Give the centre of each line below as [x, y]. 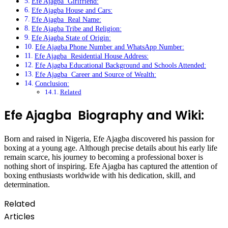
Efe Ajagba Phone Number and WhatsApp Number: [109, 47]
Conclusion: [52, 84]
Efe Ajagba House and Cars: [72, 10]
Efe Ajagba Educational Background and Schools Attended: [120, 65]
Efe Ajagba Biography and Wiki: [104, 116]
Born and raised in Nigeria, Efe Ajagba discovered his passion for [109, 139]
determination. [27, 184]
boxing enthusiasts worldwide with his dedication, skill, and [100, 175]
